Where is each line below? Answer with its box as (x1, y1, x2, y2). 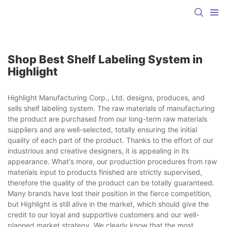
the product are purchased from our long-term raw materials (8, 114, 207, 123)
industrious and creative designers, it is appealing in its (8, 146, 189, 155)
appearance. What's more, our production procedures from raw (8, 157, 217, 166)
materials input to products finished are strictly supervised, (8, 167, 202, 176)
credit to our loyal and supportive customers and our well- (8, 210, 199, 219)
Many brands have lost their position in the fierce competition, (8, 188, 212, 198)
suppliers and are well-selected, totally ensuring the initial (8, 125, 197, 134)
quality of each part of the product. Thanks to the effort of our (8, 135, 213, 144)
